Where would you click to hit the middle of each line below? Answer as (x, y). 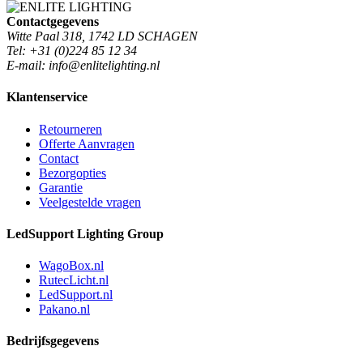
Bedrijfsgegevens (53, 341)
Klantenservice (47, 97)
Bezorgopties (73, 173)
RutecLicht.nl (74, 280)
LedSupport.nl (76, 295)
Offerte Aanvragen (87, 143)
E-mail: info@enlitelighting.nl (83, 66)
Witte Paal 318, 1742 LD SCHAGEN (102, 36)
